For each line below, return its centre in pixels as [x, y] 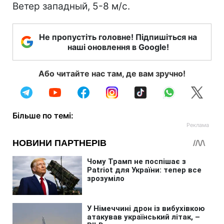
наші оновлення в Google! [118, 47]
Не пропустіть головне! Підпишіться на [118, 37]
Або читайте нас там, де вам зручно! [112, 73]
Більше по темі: [43, 115]
